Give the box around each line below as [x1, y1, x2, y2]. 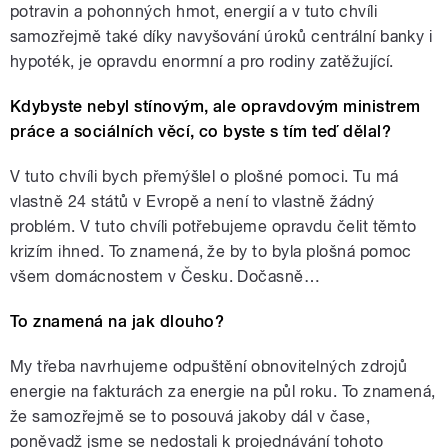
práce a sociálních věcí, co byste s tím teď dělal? [10, 121, 392, 141]
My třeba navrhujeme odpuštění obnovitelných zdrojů [10, 356, 408, 376]
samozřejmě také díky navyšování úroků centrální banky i [10, 26, 433, 46]
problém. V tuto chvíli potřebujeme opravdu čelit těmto [10, 216, 417, 236]
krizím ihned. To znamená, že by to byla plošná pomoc [10, 241, 412, 261]
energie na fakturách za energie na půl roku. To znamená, [10, 381, 436, 401]
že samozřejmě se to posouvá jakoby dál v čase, [10, 406, 371, 426]
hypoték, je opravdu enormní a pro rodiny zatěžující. [10, 51, 394, 71]
